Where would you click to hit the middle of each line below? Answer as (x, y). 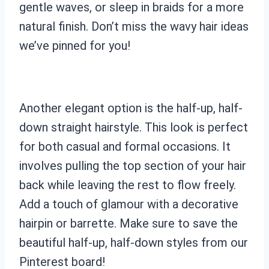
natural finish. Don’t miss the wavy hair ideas (134, 26)
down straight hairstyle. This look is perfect (134, 127)
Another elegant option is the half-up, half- (131, 108)
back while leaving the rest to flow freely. (128, 185)
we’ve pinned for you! (75, 45)
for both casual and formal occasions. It (125, 146)
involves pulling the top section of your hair (133, 165)
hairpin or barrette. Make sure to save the (128, 223)
